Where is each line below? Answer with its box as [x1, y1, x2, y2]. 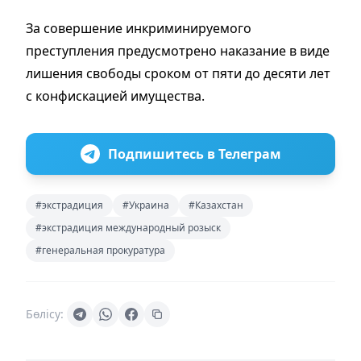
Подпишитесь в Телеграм [107, 144, 281, 163]
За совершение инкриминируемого [26, 19, 251, 37]
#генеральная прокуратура [35, 243, 165, 257]
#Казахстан [189, 197, 243, 212]
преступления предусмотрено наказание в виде [26, 41, 330, 60]
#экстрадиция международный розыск [35, 220, 221, 234]
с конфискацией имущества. [26, 86, 205, 105]
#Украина [122, 197, 169, 212]
